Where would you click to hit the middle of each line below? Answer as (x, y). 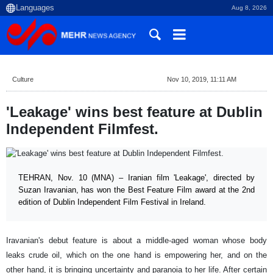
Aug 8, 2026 (249, 8)
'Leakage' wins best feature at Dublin (134, 112)
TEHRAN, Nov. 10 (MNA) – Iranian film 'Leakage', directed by (136, 178)
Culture (23, 79)
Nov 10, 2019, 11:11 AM (202, 79)
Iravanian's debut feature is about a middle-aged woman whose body (136, 240)
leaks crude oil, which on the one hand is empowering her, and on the (136, 255)
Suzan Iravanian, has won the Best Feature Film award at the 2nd (136, 190)
